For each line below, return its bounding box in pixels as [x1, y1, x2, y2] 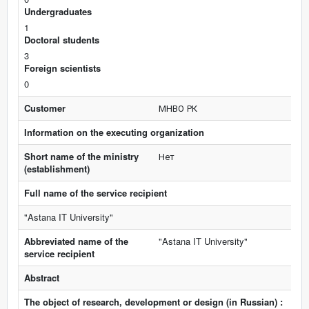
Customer [24, 101, 66, 114]
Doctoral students [24, 33, 99, 46]
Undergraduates [24, 5, 92, 18]
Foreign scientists [24, 61, 101, 74]
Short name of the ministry [24, 150, 139, 163]
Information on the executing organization [24, 126, 204, 139]
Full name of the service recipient [24, 186, 167, 199]
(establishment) [24, 162, 90, 175]
